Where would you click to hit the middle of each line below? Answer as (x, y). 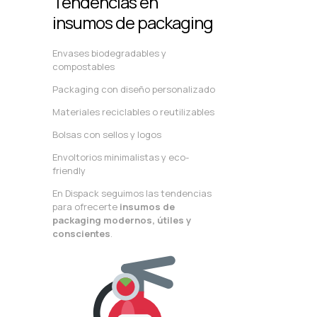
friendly (69, 171)
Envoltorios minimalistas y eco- (121, 157)
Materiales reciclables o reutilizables (133, 112)
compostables (83, 67)
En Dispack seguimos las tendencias (132, 194)
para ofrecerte (86, 207)
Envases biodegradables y (109, 53)
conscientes (81, 234)
